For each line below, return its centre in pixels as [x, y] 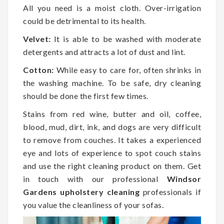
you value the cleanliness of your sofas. [93, 205]
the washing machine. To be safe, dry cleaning [112, 83]
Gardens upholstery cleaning [81, 192]
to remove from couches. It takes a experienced [112, 140]
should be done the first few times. [86, 96]
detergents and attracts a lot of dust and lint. [104, 52]
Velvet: [37, 39]
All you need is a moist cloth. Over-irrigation [112, 8]
